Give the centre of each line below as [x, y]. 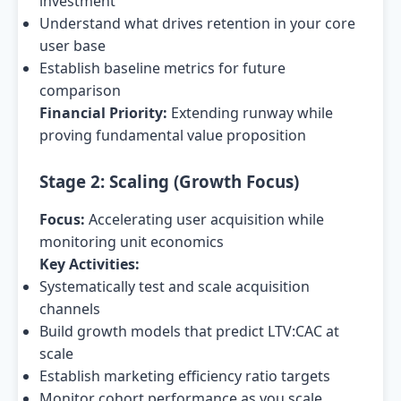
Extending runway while [250, 113]
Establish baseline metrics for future [162, 68]
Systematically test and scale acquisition [175, 286]
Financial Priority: [103, 113]
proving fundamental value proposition [173, 135]
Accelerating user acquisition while [205, 219]
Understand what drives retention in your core [197, 23]
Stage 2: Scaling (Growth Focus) [169, 181]
